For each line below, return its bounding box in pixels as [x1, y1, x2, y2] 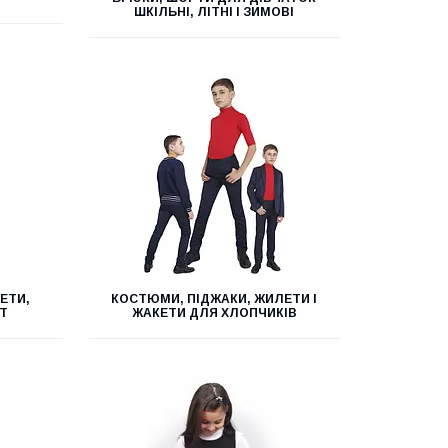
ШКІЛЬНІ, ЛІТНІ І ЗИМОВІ [134, 5, 295, 19]
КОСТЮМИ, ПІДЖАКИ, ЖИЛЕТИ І [111, 292, 318, 306]
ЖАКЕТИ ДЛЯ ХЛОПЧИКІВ [131, 306, 297, 320]
